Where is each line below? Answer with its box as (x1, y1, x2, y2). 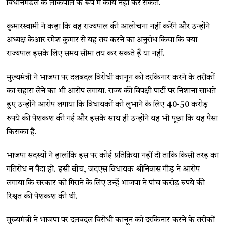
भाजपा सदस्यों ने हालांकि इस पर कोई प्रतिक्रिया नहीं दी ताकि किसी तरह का (7, 151, 219, 160)
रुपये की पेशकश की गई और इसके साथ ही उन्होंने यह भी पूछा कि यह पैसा (7, 114, 218, 123)
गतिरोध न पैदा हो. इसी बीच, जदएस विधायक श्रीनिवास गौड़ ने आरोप (7, 165, 200, 174)
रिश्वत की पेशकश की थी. (7, 192, 78, 201)
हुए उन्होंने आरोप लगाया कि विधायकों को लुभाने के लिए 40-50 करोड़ (7, 100, 208, 109)
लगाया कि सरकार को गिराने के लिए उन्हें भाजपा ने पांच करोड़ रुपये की (7, 179, 205, 187)
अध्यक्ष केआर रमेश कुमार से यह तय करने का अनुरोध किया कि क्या (7, 36, 198, 44)
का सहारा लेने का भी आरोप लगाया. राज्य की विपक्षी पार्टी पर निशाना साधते (7, 87, 216, 95)
